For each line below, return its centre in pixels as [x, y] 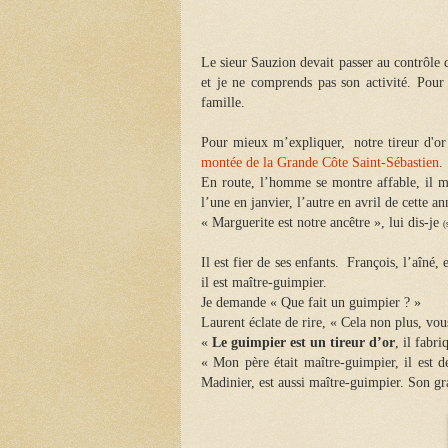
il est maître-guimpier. [264, 283]
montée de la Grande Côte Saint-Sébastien [320, 163]
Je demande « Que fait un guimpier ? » [311, 303]
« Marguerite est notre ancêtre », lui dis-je [322, 223]
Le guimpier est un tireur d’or [301, 343]
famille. [223, 103]
